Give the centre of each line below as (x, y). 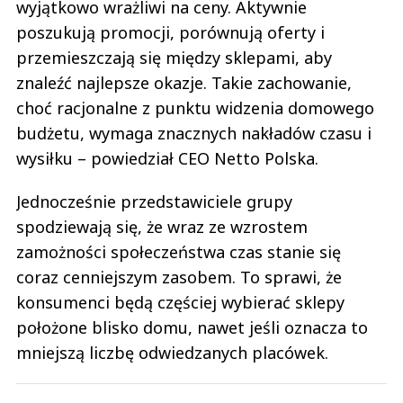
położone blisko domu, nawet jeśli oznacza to (192, 328)
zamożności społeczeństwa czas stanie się (179, 252)
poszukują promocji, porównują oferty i (170, 33)
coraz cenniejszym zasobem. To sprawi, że (179, 278)
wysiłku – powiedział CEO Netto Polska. (167, 159)
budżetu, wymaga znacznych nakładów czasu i (194, 134)
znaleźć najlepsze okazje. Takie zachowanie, (184, 83)
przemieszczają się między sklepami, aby (174, 58)
